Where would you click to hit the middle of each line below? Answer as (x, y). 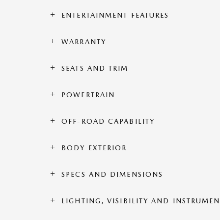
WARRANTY (84, 42)
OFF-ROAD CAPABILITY (108, 121)
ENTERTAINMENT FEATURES (115, 15)
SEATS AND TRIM (95, 68)
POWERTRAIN (88, 95)
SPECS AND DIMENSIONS (112, 174)
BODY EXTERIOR (94, 148)
